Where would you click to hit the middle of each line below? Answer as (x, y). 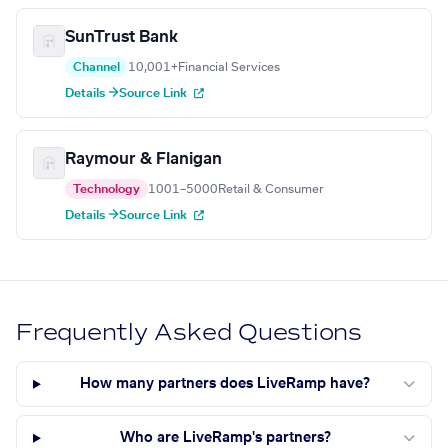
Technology (106, 189)
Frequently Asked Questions (189, 333)
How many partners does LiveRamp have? (225, 384)
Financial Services (229, 67)
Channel (96, 67)
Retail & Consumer (271, 189)
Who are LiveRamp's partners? (225, 438)
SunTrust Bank (121, 37)
